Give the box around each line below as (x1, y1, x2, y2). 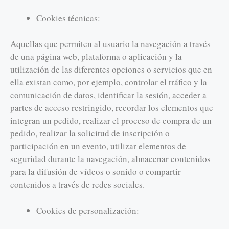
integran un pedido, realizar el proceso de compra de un (10, 114, 212, 127)
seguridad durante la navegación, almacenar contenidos (10, 153, 211, 165)
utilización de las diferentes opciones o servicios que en (10, 63, 212, 76)
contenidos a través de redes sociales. (10, 178, 145, 191)
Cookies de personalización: (36, 204, 139, 216)
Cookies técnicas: (36, 12, 100, 24)
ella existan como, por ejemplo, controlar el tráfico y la (10, 76, 207, 88)
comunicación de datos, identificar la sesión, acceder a (10, 89, 207, 101)
